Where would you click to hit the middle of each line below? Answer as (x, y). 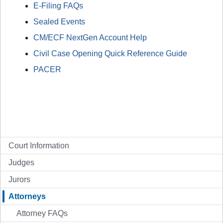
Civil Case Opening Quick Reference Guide (110, 54)
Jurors (19, 180)
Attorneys (27, 197)
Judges (21, 163)
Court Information (39, 146)
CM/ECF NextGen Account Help (90, 38)
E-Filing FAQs (58, 6)
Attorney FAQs (42, 214)
